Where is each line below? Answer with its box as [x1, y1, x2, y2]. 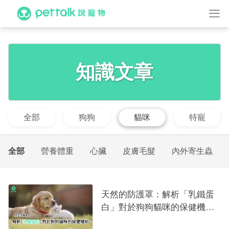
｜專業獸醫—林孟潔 [101, 215, 180, 225]
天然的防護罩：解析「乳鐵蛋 [101, 190, 215, 199]
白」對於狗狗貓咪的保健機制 [101, 202, 215, 212]
